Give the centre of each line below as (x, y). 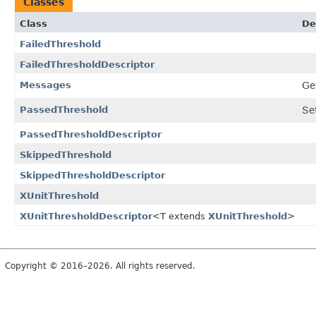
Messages (45, 85)
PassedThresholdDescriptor (91, 134)
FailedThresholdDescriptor (87, 64)
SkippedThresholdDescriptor (92, 175)
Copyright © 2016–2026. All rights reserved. (100, 266)
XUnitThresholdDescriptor (86, 216)
